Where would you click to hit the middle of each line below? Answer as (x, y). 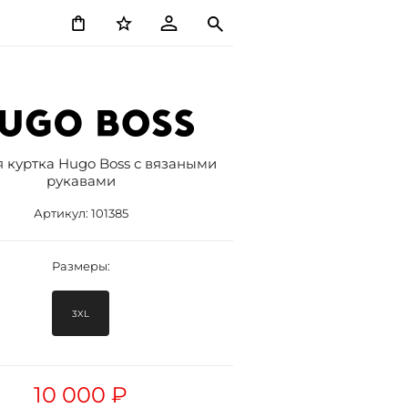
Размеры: (81, 266)
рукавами (81, 181)
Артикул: (62, 213)
